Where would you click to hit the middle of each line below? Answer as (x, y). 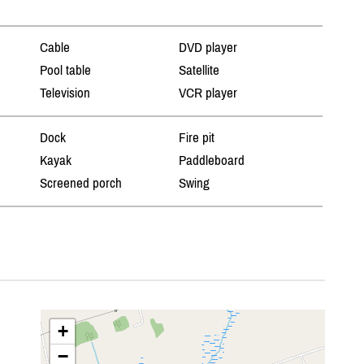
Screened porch (80, 183)
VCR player (208, 93)
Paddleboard (212, 160)
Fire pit (197, 138)
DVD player (208, 48)
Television (65, 93)
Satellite (199, 70)
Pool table (65, 70)
